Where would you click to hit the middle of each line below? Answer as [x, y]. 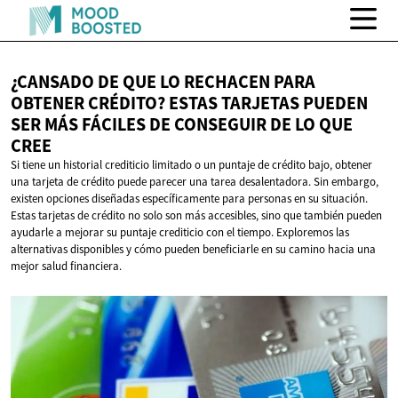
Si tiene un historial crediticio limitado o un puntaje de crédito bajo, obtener [191, 165]
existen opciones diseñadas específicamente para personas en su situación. [189, 199]
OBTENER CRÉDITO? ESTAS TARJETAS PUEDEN [189, 103]
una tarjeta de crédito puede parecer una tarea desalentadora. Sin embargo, [195, 182]
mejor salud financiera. [66, 267]
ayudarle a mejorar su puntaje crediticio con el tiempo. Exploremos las [180, 233]
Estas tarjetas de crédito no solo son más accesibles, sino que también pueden [196, 216]
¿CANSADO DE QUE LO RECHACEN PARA [163, 82]
